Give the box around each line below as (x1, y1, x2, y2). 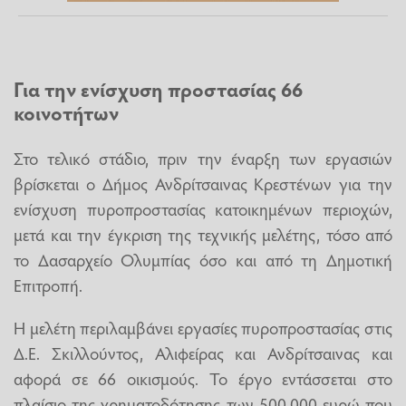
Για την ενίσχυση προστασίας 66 (14, 75, 303, 103)
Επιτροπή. (14, 272, 82, 296)
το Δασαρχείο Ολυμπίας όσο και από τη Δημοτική (14, 246, 392, 271)
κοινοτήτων (14, 99, 119, 127)
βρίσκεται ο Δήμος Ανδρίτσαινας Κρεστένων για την (14, 170, 392, 195)
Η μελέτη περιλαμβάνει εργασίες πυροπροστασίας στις (14, 314, 392, 339)
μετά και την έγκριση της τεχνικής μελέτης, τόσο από (14, 221, 392, 246)
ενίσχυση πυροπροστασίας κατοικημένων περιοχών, (14, 196, 392, 220)
